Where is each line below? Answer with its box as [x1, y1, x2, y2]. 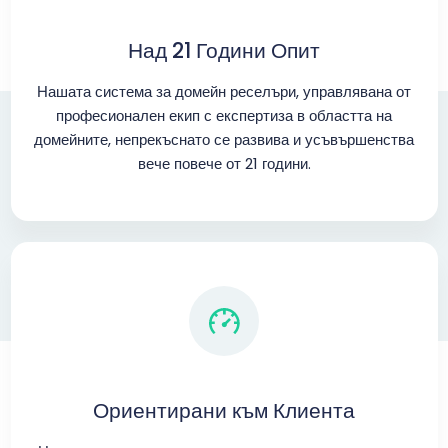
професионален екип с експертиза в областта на [56, 105, 392, 126]
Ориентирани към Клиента [93, 396, 355, 425]
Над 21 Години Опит [128, 36, 320, 65]
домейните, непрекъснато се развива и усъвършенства [34, 129, 414, 150]
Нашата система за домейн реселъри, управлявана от [37, 81, 411, 102]
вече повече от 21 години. [137, 153, 311, 174]
